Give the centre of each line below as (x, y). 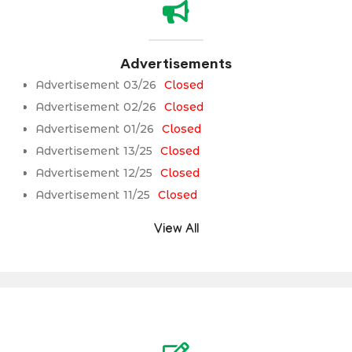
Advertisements (176, 63)
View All (176, 230)
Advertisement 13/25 (94, 150)
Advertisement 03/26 (96, 84)
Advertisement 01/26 (95, 128)
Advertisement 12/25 (94, 172)
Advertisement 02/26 (96, 106)
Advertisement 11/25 (93, 194)
